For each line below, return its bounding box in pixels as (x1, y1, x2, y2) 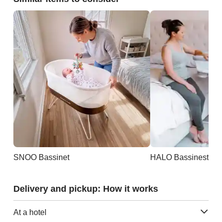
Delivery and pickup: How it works (13, 183, 158, 194)
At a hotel (13, 208, 47, 217)
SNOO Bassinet (13, 153, 69, 162)
